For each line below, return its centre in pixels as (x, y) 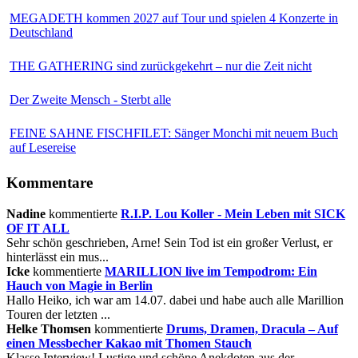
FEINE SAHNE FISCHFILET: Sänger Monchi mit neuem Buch (174, 133)
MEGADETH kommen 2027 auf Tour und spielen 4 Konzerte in (174, 18)
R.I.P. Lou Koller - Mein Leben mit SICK (233, 213)
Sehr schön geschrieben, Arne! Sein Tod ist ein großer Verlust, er (169, 242)
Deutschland (41, 33)
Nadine (26, 213)
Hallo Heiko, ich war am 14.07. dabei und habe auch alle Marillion (175, 300)
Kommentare (50, 183)
